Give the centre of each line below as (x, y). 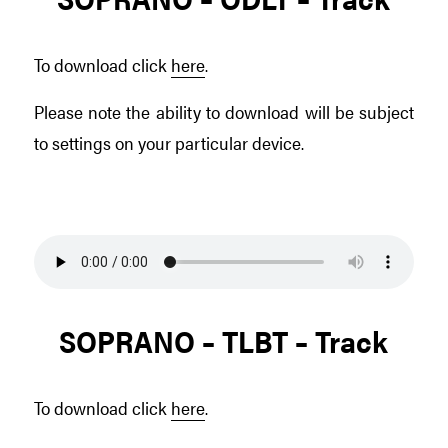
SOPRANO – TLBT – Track (224, 340)
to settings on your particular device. (168, 141)
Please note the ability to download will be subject (224, 110)
